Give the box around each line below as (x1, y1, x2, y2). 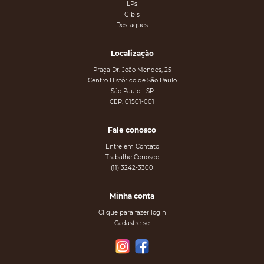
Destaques (116, 21, 148, 29)
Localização (110, 49, 154, 58)
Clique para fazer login (98, 209, 166, 217)
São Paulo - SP (110, 87, 154, 95)
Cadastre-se (114, 219, 150, 227)
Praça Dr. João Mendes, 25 (93, 66, 171, 74)
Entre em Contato (105, 143, 159, 151)
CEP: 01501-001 (110, 98, 154, 106)
